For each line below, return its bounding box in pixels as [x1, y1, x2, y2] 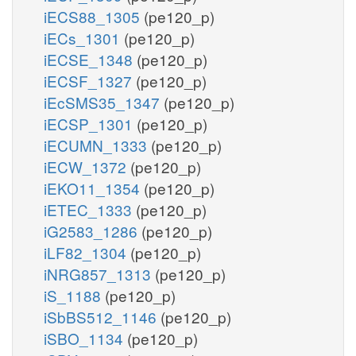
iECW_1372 [44, 155, 130, 177]
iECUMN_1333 [44, 133, 151, 156]
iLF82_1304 [44, 241, 130, 263]
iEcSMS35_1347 [44, 91, 164, 113]
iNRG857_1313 [44, 262, 155, 284]
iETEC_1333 [44, 198, 136, 220]
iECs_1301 [44, 26, 124, 48]
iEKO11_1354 [44, 176, 144, 199]
